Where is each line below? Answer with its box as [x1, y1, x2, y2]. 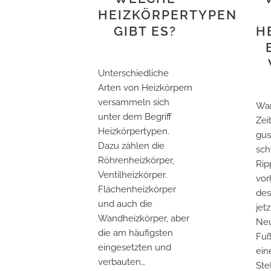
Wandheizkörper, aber [98, 213, 189, 224]
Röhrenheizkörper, [98, 155, 174, 166]
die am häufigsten [98, 227, 173, 239]
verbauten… [98, 256, 145, 268]
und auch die [98, 198, 152, 210]
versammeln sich [98, 97, 169, 108]
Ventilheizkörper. [98, 169, 167, 181]
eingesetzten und [98, 242, 171, 253]
